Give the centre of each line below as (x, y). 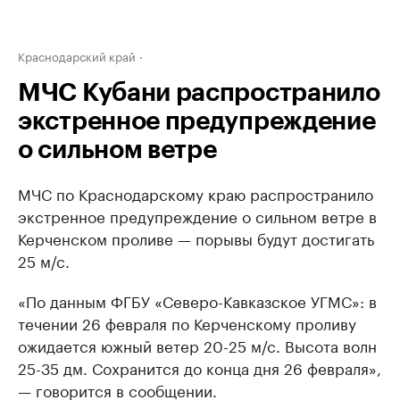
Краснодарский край (77, 55)
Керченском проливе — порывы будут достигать (196, 237)
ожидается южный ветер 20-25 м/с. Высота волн (197, 345)
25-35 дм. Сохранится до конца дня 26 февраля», (200, 367)
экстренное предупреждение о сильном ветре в (197, 215)
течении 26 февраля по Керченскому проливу (187, 322)
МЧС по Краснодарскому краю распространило (196, 193)
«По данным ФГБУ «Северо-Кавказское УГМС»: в (197, 300)
